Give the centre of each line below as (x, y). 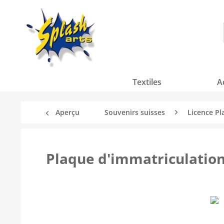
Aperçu (67, 112)
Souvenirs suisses (135, 112)
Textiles (147, 82)
